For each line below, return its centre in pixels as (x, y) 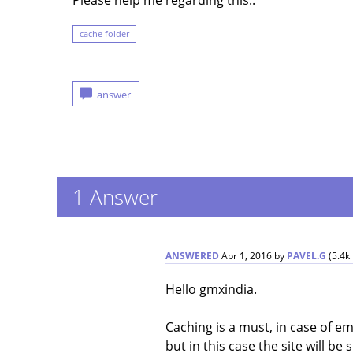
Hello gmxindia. (211, 290)
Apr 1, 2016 (246, 256)
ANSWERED (192, 256)
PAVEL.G (306, 256)
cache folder (104, 33)
